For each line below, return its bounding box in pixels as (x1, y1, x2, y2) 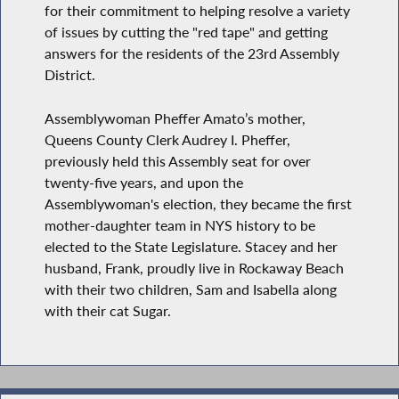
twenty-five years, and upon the (45, 173, 244, 191)
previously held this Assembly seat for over (45, 151, 312, 170)
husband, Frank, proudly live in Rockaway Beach (45, 258, 345, 277)
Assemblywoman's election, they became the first (45, 194, 353, 213)
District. (45, 65, 96, 84)
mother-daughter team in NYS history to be (45, 216, 316, 234)
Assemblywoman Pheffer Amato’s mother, (45, 109, 306, 127)
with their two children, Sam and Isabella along (45, 280, 338, 298)
